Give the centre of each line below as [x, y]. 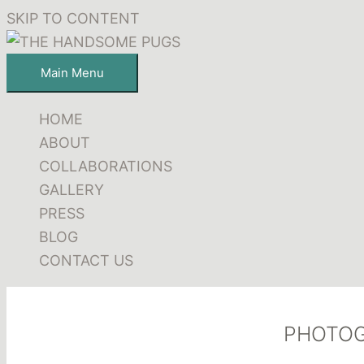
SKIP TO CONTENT [73, 18]
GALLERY [71, 190]
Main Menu [72, 73]
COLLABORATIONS [106, 166]
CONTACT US [86, 260]
